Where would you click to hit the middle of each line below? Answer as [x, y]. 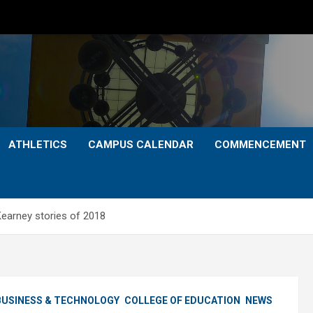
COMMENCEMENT [260, 145]
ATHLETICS [38, 145]
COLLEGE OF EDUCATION [182, 300]
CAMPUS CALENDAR [141, 145]
